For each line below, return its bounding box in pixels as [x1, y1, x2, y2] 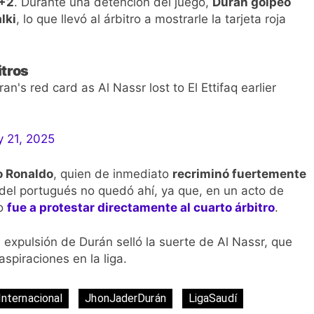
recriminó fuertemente [172, 166, 306, 181]
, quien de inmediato [53, 166, 172, 181]
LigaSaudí [188, 291, 237, 305]
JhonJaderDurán [85, 291, 166, 305]
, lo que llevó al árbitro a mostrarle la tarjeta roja [16, 12, 286, 27]
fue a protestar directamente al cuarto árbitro [7, 200, 275, 214]
